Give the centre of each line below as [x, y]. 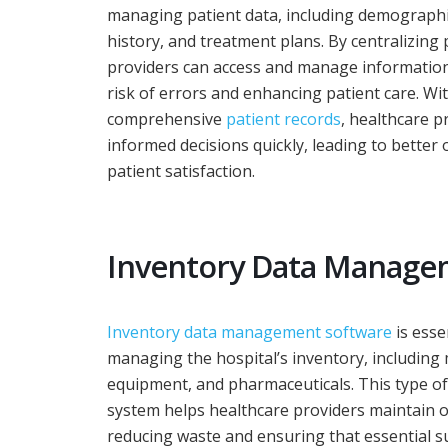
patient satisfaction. [181, 171]
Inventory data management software [249, 332]
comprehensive [166, 119]
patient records [283, 119]
